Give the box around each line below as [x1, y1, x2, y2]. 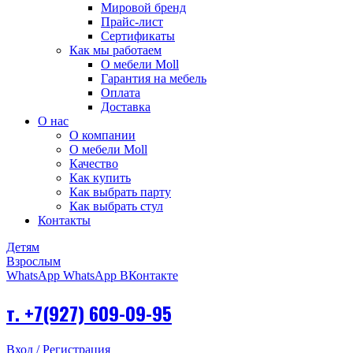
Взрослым [6, 255, 61, 269]
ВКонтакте [120, 269, 178, 283]
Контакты [38, 214, 91, 228]
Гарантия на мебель [101, 72, 206, 86]
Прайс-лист [101, 15, 163, 29]
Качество [69, 157, 118, 171]
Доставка [101, 100, 150, 114]
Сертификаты [101, 29, 175, 43]
